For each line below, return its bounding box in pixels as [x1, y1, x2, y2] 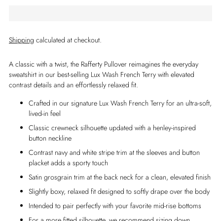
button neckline [29, 133, 72, 143]
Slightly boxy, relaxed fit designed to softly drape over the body [29, 186, 210, 196]
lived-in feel [29, 108, 61, 118]
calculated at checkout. [34, 35, 102, 45]
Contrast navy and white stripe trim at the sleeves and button [29, 147, 200, 157]
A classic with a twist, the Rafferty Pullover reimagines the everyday [9, 59, 198, 69]
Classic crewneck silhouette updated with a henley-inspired [29, 122, 196, 133]
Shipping [9, 35, 34, 45]
